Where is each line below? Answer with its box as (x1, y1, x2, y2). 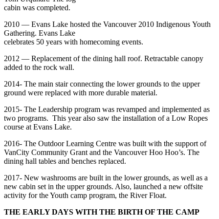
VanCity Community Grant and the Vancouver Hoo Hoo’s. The (4, 148, 199, 157)
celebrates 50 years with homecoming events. (4, 38, 143, 46)
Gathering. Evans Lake (4, 29, 75, 38)
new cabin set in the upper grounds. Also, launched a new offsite (4, 182, 203, 191)
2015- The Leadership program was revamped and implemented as (4, 105, 210, 114)
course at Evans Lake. (4, 123, 72, 131)
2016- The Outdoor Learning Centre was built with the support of (4, 139, 206, 148)
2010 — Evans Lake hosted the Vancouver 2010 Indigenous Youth (4, 20, 211, 29)
